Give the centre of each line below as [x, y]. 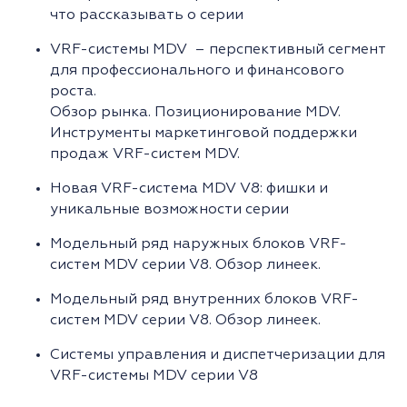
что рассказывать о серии [147, 15]
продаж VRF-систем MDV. [145, 154]
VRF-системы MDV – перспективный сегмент [218, 50]
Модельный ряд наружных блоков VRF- [199, 244]
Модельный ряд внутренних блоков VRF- [204, 300]
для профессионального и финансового [197, 71]
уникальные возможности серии [169, 210]
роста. [73, 92]
